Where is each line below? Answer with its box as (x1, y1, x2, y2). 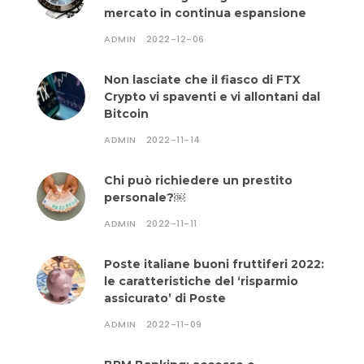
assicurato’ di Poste (104, 291, 226, 305)
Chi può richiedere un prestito (104, 173, 292, 188)
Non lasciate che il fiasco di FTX (104, 72, 301, 87)
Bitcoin (104, 106, 149, 121)
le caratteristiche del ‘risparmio (104, 274, 298, 288)
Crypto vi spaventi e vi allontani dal (104, 89, 320, 104)
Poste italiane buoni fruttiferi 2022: (104, 257, 324, 271)
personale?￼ (104, 190, 185, 205)
